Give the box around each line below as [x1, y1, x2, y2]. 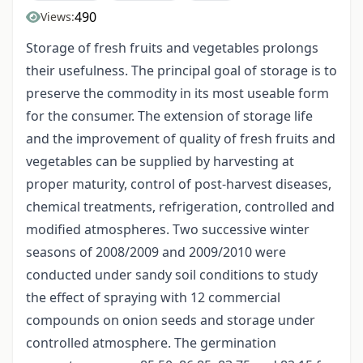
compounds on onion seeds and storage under [26, 311, 315, 330]
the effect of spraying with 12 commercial [26, 288, 280, 307]
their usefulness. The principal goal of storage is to [26, 62, 337, 80]
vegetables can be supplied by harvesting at [26, 152, 294, 171]
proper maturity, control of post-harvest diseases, [26, 175, 331, 194]
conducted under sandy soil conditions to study [26, 266, 318, 284]
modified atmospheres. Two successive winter [26, 220, 310, 239]
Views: [41, 9, 75, 25]
